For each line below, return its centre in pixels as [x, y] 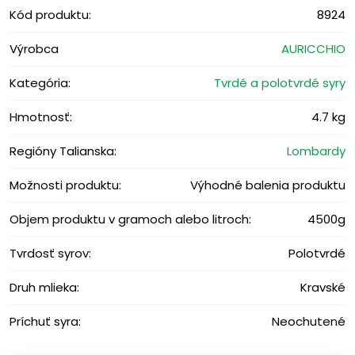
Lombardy [316, 151]
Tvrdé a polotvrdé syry [280, 82]
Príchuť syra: [45, 321]
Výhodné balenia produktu [268, 185]
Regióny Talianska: [63, 151]
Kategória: [40, 82]
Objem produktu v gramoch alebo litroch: [130, 219]
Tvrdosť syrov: [50, 253]
